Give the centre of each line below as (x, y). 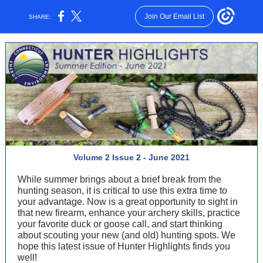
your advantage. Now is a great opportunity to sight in (128, 202)
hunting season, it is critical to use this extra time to (122, 190)
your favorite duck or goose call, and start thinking (120, 224)
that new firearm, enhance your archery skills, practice (129, 213)
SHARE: (40, 16)
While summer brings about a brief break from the (119, 179)
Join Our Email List (174, 16)
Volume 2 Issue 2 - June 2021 (131, 157)
